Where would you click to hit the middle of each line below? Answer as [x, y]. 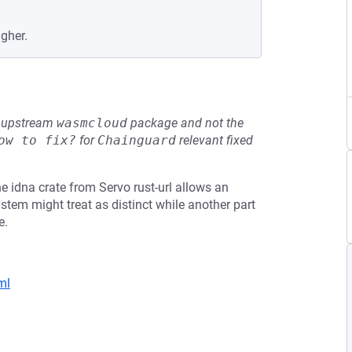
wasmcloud [92, 123]
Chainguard [137, 140]
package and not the [185, 123]
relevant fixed [214, 140]
